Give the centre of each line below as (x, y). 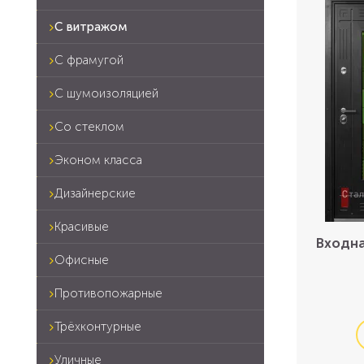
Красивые (82, 227)
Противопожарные (108, 293)
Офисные (82, 260)
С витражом (91, 27)
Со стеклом (89, 127)
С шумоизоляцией (106, 93)
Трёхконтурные (98, 327)
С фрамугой (89, 60)
